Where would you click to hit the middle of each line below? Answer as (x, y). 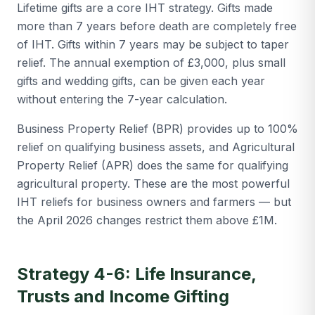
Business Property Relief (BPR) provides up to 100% (157, 129)
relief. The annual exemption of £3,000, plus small (151, 63)
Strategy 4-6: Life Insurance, (136, 274)
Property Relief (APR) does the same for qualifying (153, 165)
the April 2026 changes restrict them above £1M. (147, 220)
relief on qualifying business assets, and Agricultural (156, 147)
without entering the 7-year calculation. (122, 99)
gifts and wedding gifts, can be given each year (141, 81)
